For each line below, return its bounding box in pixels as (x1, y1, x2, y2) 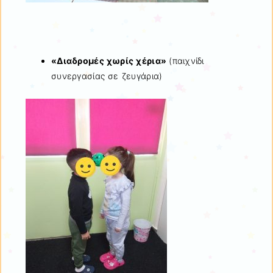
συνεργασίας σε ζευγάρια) (51, 70, 163, 81)
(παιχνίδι (169, 55, 204, 66)
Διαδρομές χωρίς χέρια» (57, 55, 169, 66)
